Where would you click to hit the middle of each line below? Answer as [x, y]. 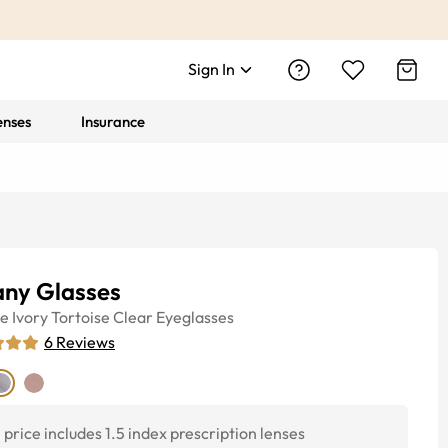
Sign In [211, 69]
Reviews [85, 342]
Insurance [113, 121]
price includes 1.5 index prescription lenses [154, 433]
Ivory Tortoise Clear [82, 317]
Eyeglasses [195, 317]
